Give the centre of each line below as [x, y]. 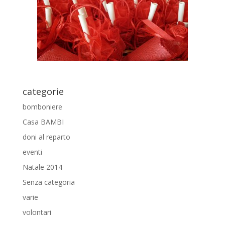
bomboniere [42, 107]
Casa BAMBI [43, 122]
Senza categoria [48, 182]
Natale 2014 [42, 167]
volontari [37, 212]
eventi [32, 152]
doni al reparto [46, 137]
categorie [43, 91]
